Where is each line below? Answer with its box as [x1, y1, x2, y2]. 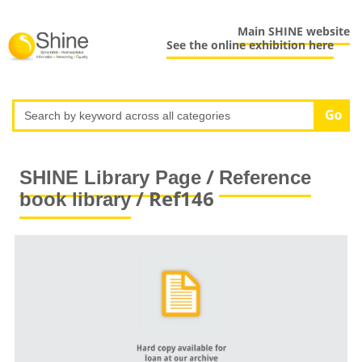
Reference [218, 166, 311, 188]
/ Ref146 [130, 184, 214, 212]
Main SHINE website [238, 23, 351, 40]
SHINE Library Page [19, 166, 201, 188]
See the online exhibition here [166, 37, 335, 53]
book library [19, 187, 131, 210]
